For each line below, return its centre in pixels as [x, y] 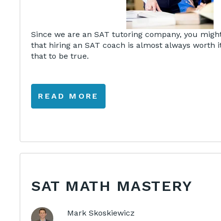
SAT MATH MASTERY [112, 186]
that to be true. [60, 56]
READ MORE [69, 96]
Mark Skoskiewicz [101, 213]
